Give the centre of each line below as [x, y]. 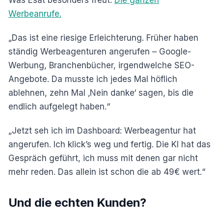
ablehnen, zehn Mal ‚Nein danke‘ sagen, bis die [101, 93]
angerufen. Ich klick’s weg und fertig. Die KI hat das [110, 145]
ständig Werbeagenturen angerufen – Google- [100, 52]
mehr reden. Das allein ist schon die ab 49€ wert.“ [107, 172]
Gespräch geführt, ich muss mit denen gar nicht [103, 158]
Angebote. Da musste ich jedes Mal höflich [93, 79]
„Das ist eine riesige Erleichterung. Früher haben [103, 38]
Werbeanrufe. [35, 14]
